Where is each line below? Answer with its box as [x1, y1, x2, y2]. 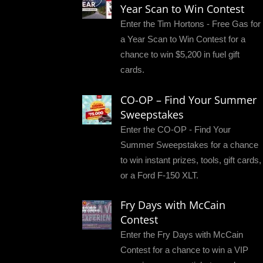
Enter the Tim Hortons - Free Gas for [120, 18, 261, 29]
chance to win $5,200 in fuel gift [120, 49, 240, 59]
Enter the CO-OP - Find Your [120, 124, 231, 134]
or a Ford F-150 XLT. [120, 170, 198, 180]
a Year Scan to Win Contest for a [120, 33, 245, 44]
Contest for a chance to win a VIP [120, 245, 248, 255]
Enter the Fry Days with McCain [120, 230, 243, 240]
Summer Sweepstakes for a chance [120, 139, 258, 150]
